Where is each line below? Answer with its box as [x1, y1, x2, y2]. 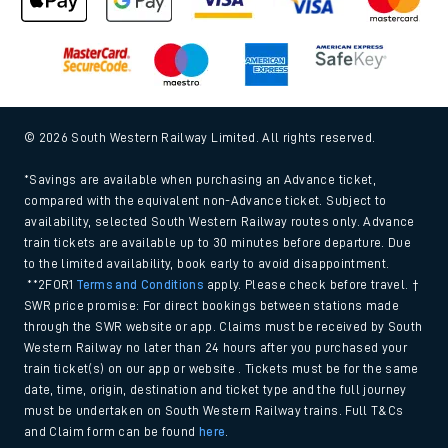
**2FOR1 [24, 421, 78, 435]
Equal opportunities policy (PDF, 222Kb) [29, 73, 268, 88]
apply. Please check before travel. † [203, 421, 420, 435]
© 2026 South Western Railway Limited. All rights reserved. [24, 274, 379, 288]
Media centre [291, 73, 371, 88]
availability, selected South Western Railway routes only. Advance [24, 358, 415, 372]
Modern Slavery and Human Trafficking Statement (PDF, [29, 35, 373, 50]
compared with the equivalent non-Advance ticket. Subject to [24, 337, 387, 351]
